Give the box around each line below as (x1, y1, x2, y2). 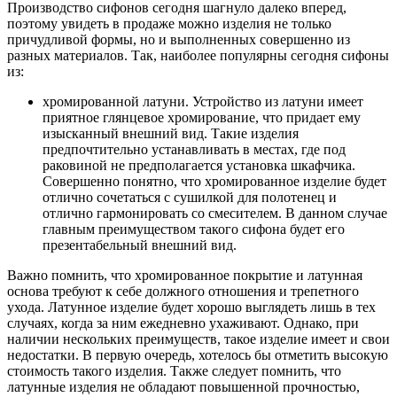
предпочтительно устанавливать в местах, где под (43, 141, 346, 157)
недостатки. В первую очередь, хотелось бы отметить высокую (7, 346, 388, 362)
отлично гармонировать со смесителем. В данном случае (43, 205, 387, 221)
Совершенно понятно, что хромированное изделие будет (43, 173, 386, 189)
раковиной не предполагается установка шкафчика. (43, 157, 355, 173)
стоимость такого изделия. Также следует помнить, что (7, 362, 341, 378)
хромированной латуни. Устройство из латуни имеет (43, 93, 363, 109)
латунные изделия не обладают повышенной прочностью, (7, 378, 360, 394)
